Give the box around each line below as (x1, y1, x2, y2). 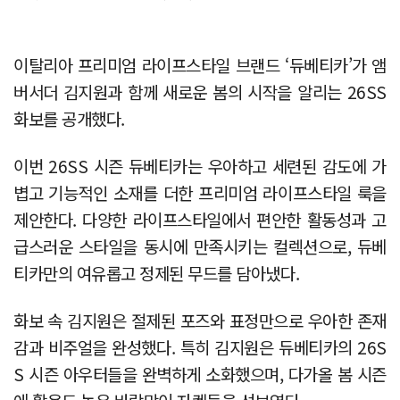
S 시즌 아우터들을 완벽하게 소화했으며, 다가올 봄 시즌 (13, 361, 387, 386)
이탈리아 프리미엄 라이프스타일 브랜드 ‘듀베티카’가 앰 (13, 52, 387, 77)
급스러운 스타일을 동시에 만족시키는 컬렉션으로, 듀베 (13, 233, 387, 258)
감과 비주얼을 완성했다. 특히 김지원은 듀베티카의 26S (13, 334, 387, 359)
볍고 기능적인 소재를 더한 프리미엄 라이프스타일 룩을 (13, 179, 387, 204)
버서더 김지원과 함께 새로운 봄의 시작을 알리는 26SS (13, 79, 387, 104)
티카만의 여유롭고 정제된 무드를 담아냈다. (13, 260, 300, 285)
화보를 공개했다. (13, 105, 125, 130)
